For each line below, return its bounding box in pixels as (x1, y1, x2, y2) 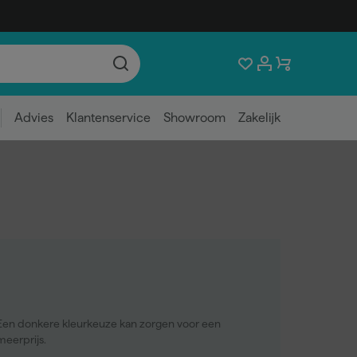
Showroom (163, 111, 226, 124)
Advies (14, 111, 53, 124)
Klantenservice (66, 111, 151, 124)
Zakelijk (238, 111, 280, 124)
